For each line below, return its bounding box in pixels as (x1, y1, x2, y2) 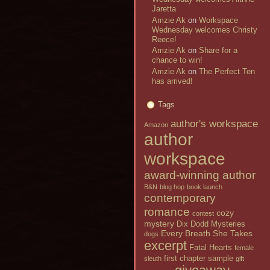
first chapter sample (164, 254, 233, 263)
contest (192, 210, 214, 218)
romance (144, 205, 190, 219)
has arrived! (152, 76, 193, 86)
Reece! (152, 34, 177, 44)
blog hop (160, 183, 184, 191)
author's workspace (171, 118, 258, 130)
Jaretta (152, 4, 176, 14)
